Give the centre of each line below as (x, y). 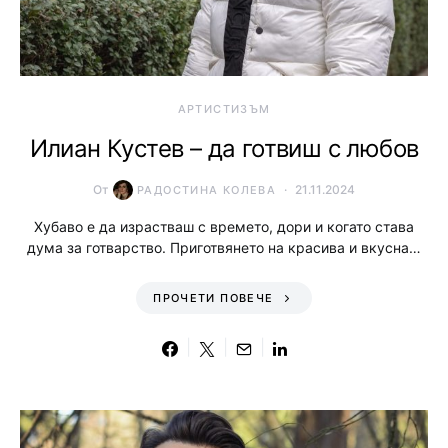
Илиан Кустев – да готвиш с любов (224, 148)
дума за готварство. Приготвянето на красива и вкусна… (224, 247)
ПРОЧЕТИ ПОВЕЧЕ (213, 298)
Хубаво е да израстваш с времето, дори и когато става (224, 226)
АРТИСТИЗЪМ (224, 109)
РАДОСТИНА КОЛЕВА (206, 190)
